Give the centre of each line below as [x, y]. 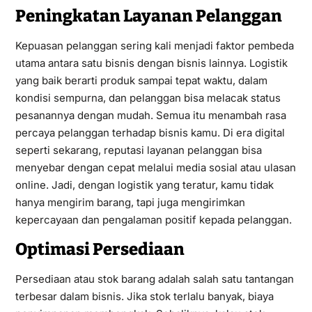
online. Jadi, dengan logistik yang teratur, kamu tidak [144, 185]
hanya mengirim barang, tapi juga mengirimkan [130, 202]
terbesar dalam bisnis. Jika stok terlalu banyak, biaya [144, 296]
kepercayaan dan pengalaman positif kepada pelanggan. [153, 219]
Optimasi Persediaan [100, 249]
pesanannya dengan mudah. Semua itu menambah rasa [150, 115]
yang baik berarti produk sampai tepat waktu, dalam [141, 80]
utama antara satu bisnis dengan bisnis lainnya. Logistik [151, 63]
